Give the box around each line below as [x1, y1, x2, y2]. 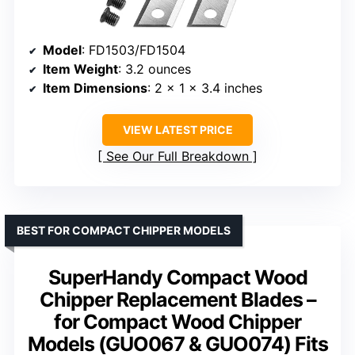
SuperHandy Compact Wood [48, 265, 307, 290]
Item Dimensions [43, 80, 147, 97]
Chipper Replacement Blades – [39, 288, 316, 312]
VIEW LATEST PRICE [122, 123, 233, 137]
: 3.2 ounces [118, 61, 191, 78]
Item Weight [43, 61, 118, 78]
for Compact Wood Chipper [54, 310, 301, 334]
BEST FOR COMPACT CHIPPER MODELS [17, 223, 231, 238]
